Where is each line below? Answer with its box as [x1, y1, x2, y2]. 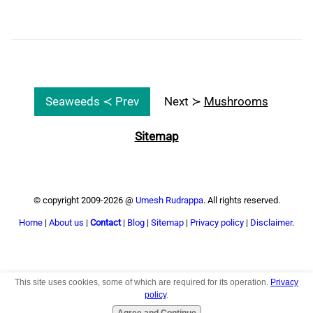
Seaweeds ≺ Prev [45, 94, 139, 109]
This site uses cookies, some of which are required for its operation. [15, 277, 270, 287]
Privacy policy [190, 217, 244, 228]
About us [49, 217, 84, 228]
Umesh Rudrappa [135, 195, 203, 206]
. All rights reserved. [203, 195, 280, 206]
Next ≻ [163, 94, 204, 109]
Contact [90, 217, 121, 228]
